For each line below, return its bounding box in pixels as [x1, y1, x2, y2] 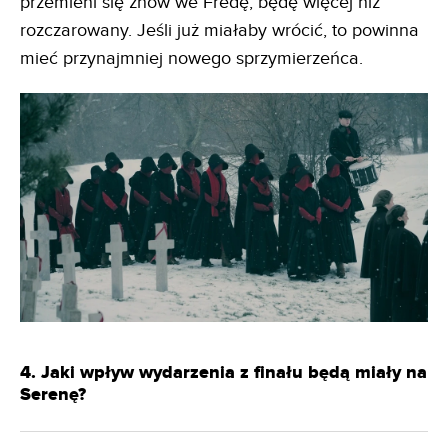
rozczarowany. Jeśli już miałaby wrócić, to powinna [20, 19, 419, 41]
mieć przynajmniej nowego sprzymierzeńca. [20, 47, 363, 69]
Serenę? [20, 384, 86, 407]
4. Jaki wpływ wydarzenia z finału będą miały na [20, 362, 427, 385]
